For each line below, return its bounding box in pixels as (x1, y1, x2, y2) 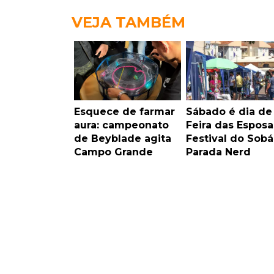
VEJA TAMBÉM (72, 13, 185, 31)
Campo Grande (74, 146, 153, 158)
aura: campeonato (74, 119, 169, 131)
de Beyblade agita (74, 132, 171, 144)
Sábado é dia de (185, 105, 272, 117)
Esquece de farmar (74, 105, 175, 117)
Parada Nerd (185, 146, 251, 158)
